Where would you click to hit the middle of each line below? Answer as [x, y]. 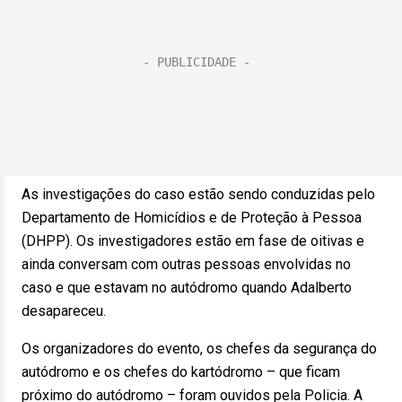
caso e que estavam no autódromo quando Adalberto [187, 288]
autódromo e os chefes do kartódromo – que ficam [181, 372]
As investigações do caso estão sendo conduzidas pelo [198, 194]
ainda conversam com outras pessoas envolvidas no [186, 264]
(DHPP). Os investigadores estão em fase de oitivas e [193, 241]
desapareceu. [64, 311]
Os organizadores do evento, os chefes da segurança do [199, 349]
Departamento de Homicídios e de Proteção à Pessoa [192, 218]
